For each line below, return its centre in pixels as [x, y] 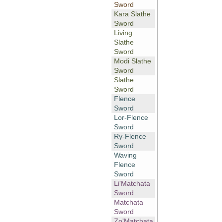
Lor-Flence [131, 118]
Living [123, 33]
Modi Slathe [132, 61]
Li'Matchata [132, 184]
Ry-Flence [130, 137]
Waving [125, 155]
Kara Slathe [132, 14]
